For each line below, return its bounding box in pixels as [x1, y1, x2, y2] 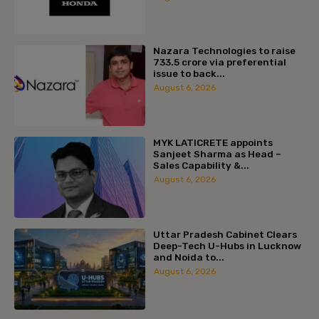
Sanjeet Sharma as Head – [152, 148, 281, 160]
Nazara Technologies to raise [152, 45, 296, 57]
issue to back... [152, 68, 225, 80]
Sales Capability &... [152, 159, 249, 172]
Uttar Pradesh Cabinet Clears [152, 229, 297, 241]
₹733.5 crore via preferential [152, 56, 286, 68]
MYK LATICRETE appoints [152, 137, 273, 149]
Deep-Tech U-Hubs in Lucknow [152, 240, 301, 252]
